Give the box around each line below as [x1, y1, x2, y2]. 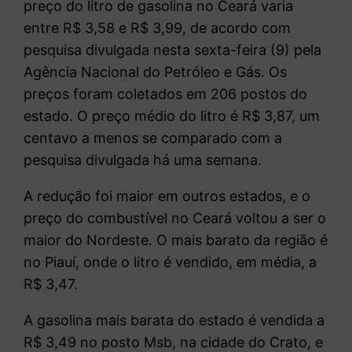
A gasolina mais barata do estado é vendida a [24, 311, 325, 328]
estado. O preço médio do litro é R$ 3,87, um [24, 107, 321, 124]
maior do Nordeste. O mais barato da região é [24, 231, 328, 248]
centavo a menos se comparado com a [24, 129, 283, 146]
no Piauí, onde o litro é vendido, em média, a [24, 253, 317, 270]
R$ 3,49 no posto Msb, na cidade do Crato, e [24, 333, 324, 350]
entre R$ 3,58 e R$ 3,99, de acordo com [24, 19, 291, 36]
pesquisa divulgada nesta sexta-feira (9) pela [24, 41, 322, 58]
